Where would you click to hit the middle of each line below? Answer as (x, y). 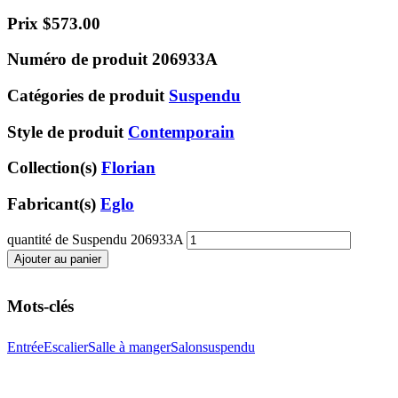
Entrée (25, 346)
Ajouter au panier (58, 259)
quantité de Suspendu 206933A (95, 239)
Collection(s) (54, 168)
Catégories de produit (88, 96)
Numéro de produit (80, 60)
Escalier (66, 346)
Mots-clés (40, 306)
